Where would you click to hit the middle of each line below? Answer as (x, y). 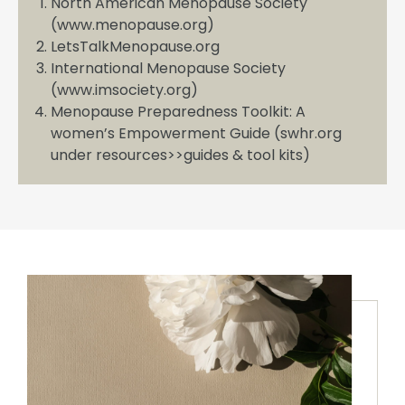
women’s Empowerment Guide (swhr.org (196, 133)
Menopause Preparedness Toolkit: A (178, 111)
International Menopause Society (168, 68)
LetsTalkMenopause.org (135, 46)
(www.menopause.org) (132, 24)
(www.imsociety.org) (124, 89)
